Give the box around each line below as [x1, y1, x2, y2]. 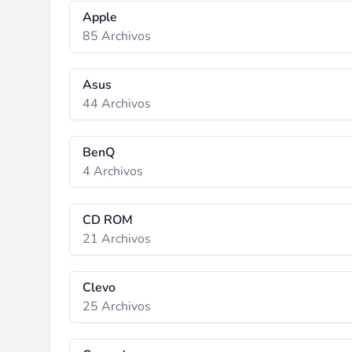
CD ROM [82, 211, 133, 229]
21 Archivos [82, 230, 151, 247]
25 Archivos [82, 298, 151, 315]
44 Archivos [82, 95, 151, 112]
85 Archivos [82, 27, 151, 45]
